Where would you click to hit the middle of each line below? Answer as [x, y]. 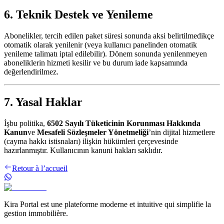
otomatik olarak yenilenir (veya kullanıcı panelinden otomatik [100, 45]
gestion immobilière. [36, 213]
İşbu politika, [24, 123]
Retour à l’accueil [40, 168]
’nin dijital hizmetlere [182, 132]
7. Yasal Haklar [43, 102]
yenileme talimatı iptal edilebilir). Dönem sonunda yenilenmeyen [105, 54]
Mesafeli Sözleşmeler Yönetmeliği [93, 132]
